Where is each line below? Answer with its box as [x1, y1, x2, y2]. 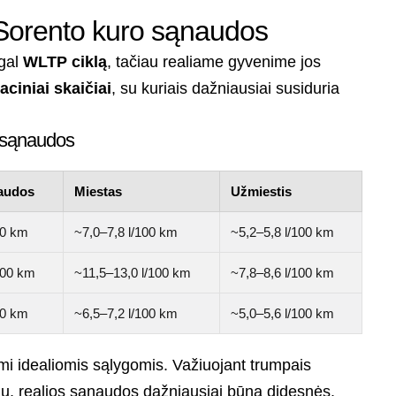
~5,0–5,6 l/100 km [231, 306, 335, 322]
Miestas [74, 184, 123, 200]
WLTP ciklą [23, 53, 108, 72]
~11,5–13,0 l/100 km [74, 265, 192, 281]
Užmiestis [231, 184, 293, 200]
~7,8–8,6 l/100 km [231, 265, 335, 281]
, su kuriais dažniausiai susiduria [111, 80, 340, 98]
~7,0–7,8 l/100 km [74, 225, 179, 240]
